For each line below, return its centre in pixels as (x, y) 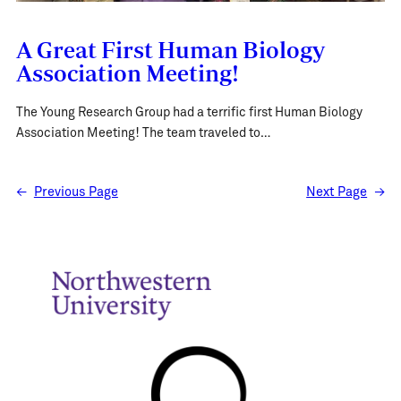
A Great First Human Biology (170, 49)
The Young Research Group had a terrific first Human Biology (189, 113)
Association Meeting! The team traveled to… (143, 134)
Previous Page (76, 193)
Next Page (337, 193)
